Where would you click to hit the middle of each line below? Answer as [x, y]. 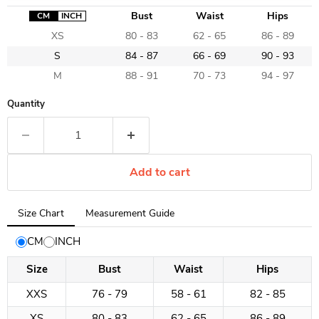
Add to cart [159, 173]
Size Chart [41, 214]
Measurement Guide [130, 214]
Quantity [26, 104]
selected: [27, 220]
